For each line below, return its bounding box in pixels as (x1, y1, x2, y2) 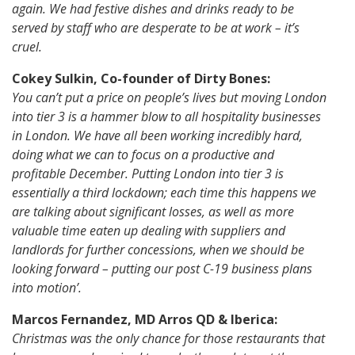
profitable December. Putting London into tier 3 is (12, 165, 284, 183)
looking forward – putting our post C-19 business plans (12, 260, 312, 278)
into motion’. (12, 279, 82, 297)
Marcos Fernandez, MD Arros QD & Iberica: (12, 311, 277, 329)
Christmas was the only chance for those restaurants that (12, 330, 325, 348)
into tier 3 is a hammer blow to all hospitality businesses (12, 108, 321, 126)
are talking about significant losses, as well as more (12, 203, 294, 221)
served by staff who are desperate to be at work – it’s (12, 19, 300, 37)
